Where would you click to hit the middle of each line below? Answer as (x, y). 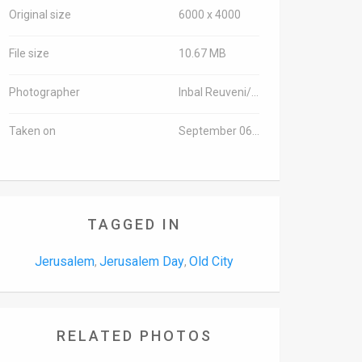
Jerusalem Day (142, 261)
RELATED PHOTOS (134, 336)
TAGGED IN (134, 224)
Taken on (32, 131)
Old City (211, 261)
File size (29, 53)
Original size (40, 15)
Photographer (44, 92)
